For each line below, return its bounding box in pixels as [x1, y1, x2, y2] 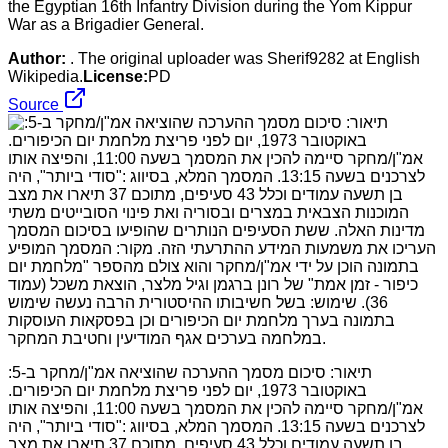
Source [8, 95, 63, 113]
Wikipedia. [8, 67, 83, 85]
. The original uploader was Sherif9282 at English [70, 49, 420, 67]
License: [83, 67, 148, 85]
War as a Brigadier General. [8, 15, 204, 33]
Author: [8, 49, 66, 67]
